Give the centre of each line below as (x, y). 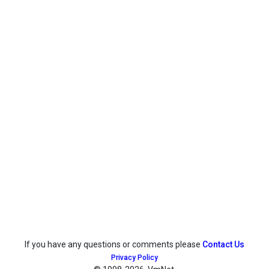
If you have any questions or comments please (113, 244)
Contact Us (223, 244)
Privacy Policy (134, 257)
